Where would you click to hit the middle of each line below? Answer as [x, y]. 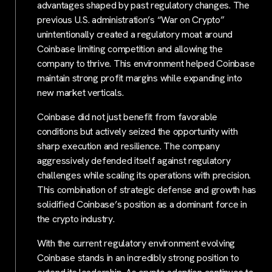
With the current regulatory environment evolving [136, 243]
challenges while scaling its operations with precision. [144, 175]
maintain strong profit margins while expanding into [140, 78]
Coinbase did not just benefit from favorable [127, 117]
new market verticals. [80, 93]
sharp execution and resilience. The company [128, 146]
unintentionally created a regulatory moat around [135, 35]
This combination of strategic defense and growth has [147, 190]
